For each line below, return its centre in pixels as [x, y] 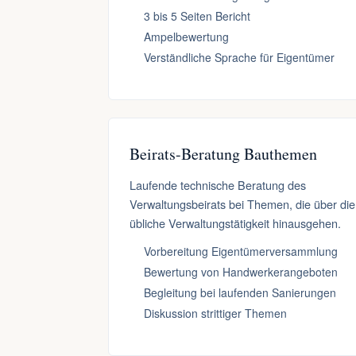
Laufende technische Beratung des [218, 185]
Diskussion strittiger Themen [215, 313]
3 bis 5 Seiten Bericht [197, 16]
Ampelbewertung [186, 37]
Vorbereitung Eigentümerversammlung [241, 251]
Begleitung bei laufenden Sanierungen [240, 292]
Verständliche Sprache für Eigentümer [239, 57]
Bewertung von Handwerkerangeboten [241, 272]
